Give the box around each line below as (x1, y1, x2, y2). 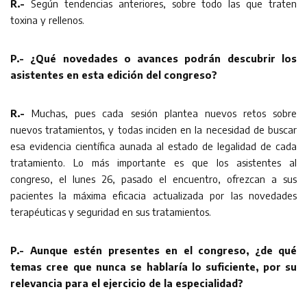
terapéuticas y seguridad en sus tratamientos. (10, 205, 211, 218)
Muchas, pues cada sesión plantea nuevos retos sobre (25, 106, 297, 119)
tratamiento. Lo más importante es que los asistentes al (10, 156, 297, 169)
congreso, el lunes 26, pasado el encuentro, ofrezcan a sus (10, 172, 297, 185)
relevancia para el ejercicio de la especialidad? (10, 276, 243, 289)
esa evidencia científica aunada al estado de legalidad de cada (10, 139, 297, 152)
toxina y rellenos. (10, 13, 84, 26)
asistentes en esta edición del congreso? (10, 68, 217, 81)
